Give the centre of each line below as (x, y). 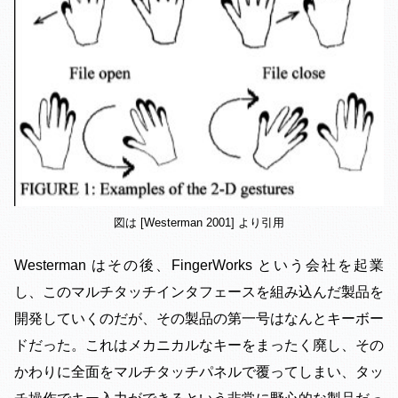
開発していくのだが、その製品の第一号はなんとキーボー (199, 319)
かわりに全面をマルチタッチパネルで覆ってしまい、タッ (199, 372)
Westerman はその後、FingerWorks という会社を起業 (199, 266)
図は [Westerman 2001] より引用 (199, 223)
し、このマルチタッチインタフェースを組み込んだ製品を (199, 292)
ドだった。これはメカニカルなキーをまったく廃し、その (199, 346)
